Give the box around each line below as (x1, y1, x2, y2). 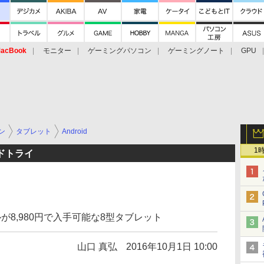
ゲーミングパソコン (88, 47, 151, 55)
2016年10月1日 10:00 (126, 242, 217, 252)
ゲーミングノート (168, 47, 225, 55)
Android (62, 127, 87, 136)
